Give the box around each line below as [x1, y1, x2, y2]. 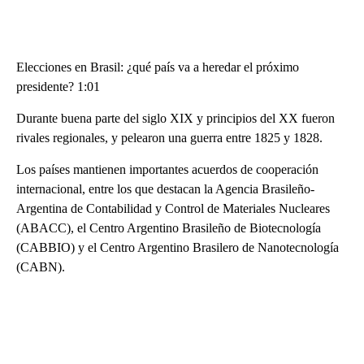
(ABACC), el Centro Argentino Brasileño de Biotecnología [16, 220, 321, 235]
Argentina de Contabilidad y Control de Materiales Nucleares [16, 201, 330, 215]
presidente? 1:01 [16, 79, 100, 93]
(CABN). [16, 259, 65, 274]
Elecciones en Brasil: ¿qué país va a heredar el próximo [16, 59, 299, 74]
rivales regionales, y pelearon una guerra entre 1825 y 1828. [16, 130, 323, 145]
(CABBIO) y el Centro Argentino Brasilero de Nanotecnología [16, 240, 339, 254]
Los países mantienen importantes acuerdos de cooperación [16, 162, 318, 176]
